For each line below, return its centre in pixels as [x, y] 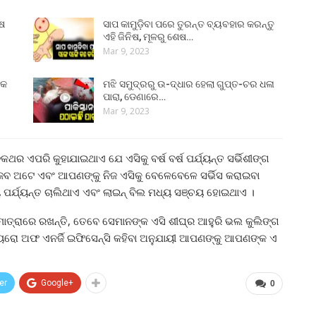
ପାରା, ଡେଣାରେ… [135, 97]
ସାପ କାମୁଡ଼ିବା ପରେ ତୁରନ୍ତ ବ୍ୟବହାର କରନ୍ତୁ [189, 24]
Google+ [57, 283]
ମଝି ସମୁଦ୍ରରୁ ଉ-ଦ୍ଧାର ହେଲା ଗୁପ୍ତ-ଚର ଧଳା [189, 84]
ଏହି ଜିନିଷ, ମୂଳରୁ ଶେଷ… [148, 36]
